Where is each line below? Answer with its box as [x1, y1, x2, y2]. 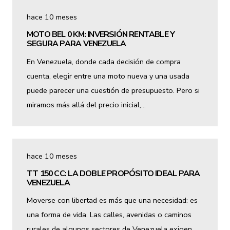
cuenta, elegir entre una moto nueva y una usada [27, 70, 189, 81]
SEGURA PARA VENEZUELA [27, 38, 126, 50]
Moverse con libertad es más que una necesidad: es [27, 195, 198, 205]
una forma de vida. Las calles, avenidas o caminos [27, 209, 191, 220]
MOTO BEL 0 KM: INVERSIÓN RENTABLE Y [27, 29, 175, 41]
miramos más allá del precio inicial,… [27, 99, 146, 110]
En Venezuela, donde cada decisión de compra [27, 56, 181, 67]
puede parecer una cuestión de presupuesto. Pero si [27, 85, 200, 95]
